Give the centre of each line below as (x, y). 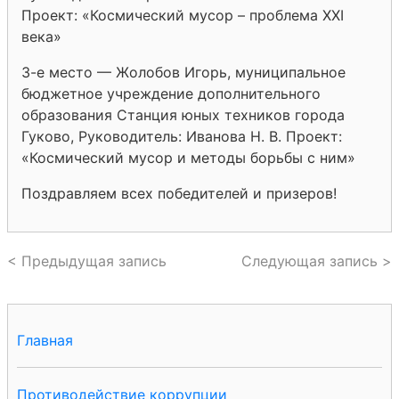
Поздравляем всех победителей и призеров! (179, 193)
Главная (45, 340)
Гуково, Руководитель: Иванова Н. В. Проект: (182, 136)
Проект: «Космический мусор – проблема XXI (183, 15)
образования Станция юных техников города (183, 114)
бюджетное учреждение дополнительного (171, 93)
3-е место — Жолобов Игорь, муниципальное (183, 72)
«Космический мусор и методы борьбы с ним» (188, 157)
